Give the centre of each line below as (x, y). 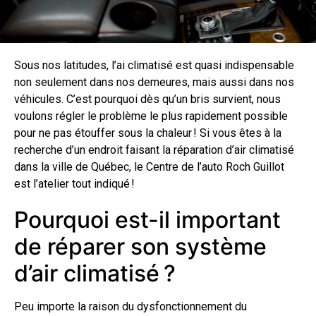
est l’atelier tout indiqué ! (74, 183)
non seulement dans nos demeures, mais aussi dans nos (154, 82)
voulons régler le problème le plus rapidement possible (151, 116)
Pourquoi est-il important (147, 219)
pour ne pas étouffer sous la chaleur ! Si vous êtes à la (148, 133)
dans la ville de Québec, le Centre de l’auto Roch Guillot (149, 166)
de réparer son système (140, 246)
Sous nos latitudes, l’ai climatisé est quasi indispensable (154, 65)
